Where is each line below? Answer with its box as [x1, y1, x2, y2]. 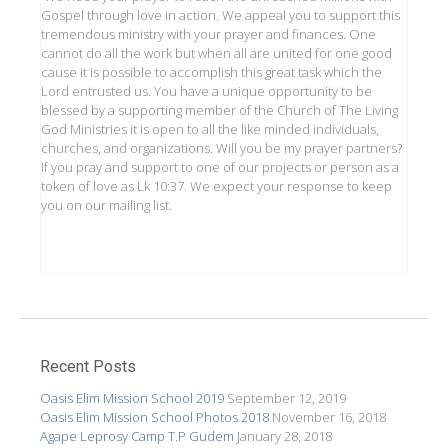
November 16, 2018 [272, 407, 386, 426]
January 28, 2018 [237, 426, 332, 445]
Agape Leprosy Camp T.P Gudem [40, 426, 234, 445]
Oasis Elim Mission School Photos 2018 [40, 407, 269, 426]
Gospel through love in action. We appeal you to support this [41, 6, 400, 25]
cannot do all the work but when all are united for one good [41, 44, 392, 63]
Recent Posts [40, 357, 136, 377]
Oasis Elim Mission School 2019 [40, 388, 224, 407]
